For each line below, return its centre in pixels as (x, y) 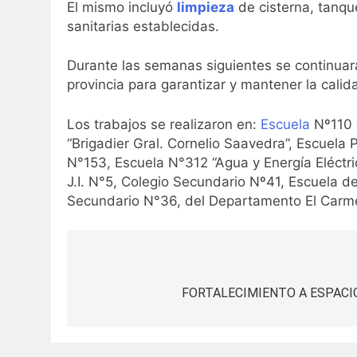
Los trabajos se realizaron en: (164, 124)
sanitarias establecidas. (143, 26)
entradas (121, 326)
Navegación (133, 268)
